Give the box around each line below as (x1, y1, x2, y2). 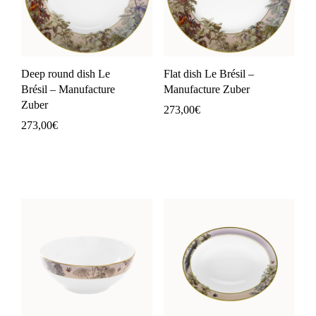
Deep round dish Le (21, 67, 110, 80)
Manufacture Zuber (164, 83, 250, 95)
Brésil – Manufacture (21, 83, 115, 95)
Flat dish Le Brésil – (164, 67, 254, 80)
